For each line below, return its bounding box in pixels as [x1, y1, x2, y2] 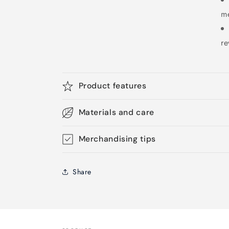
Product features [78, 80, 147, 91]
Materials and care [78, 107, 154, 118]
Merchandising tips [78, 133, 156, 144]
